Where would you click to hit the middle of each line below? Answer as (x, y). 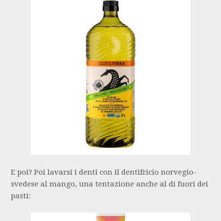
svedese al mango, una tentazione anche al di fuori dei (110, 184)
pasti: (21, 196)
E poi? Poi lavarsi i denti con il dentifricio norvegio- (104, 172)
